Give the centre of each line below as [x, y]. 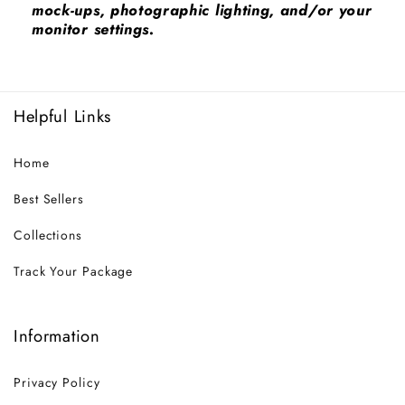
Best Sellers [49, 198]
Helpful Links [62, 117]
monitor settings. [93, 29]
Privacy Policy [57, 382]
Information [57, 336]
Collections [48, 235]
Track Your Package [74, 271]
